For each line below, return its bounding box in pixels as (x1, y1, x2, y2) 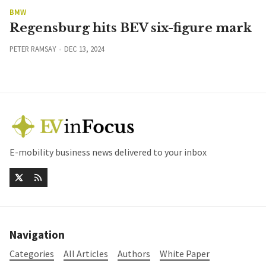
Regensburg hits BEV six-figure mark (9, 20, 252, 36)
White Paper (160, 247, 210, 259)
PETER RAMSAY (9, 44, 56, 54)
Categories (9, 247, 54, 259)
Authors (118, 247, 150, 259)
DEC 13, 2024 (64, 44, 104, 54)
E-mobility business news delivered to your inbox (9, 146, 207, 159)
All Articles (64, 247, 108, 259)
